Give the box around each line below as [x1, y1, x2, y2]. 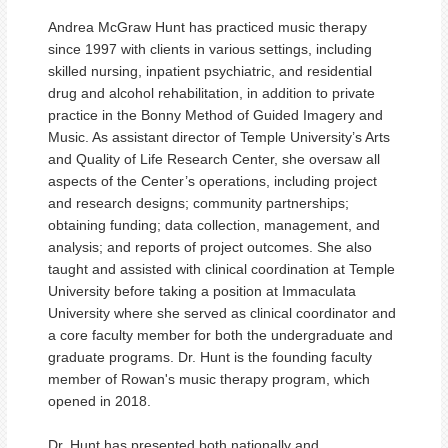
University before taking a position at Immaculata [48, 283, 356, 299]
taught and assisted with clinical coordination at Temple [48, 261, 395, 277]
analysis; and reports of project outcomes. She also [48, 239, 372, 255]
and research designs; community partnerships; [48, 195, 349, 211]
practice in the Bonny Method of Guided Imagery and [48, 107, 383, 123]
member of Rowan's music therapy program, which [48, 371, 370, 387]
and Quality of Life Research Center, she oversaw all [48, 151, 380, 167]
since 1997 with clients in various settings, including [48, 41, 372, 57]
